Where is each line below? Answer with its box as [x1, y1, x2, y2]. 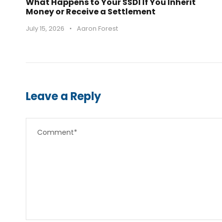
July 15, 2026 [26, 23, 64, 33]
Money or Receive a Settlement [26, 5, 156, 17]
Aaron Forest [77, 23, 118, 33]
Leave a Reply [26, 88, 101, 104]
